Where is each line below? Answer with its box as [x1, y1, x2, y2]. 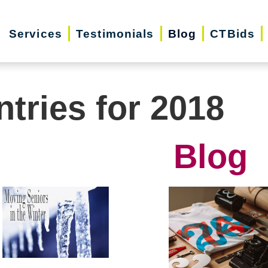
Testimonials [76, 27, 154, 40]
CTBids [210, 27, 255, 40]
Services [8, 27, 62, 40]
